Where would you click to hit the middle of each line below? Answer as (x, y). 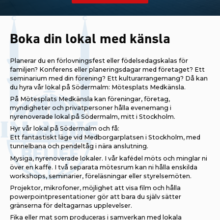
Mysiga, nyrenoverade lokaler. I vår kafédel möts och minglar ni (109, 158)
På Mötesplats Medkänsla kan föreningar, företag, (90, 99)
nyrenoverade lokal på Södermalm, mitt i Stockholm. (93, 117)
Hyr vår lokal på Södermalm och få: (65, 129)
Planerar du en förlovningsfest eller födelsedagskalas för (99, 60)
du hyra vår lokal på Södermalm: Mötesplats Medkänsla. (98, 87)
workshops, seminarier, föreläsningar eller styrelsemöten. (101, 176)
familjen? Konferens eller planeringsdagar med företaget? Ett (107, 69)
